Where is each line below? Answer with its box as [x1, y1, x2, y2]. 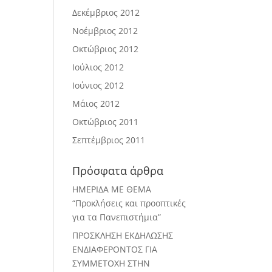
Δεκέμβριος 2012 [72, 7, 140, 18]
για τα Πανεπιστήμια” [72, 211, 161, 223]
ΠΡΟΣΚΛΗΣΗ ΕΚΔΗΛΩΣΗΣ [72, 229, 174, 241]
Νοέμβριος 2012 [72, 25, 138, 36]
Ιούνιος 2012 [72, 80, 124, 91]
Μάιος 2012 [72, 98, 120, 109]
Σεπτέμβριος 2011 [72, 134, 146, 146]
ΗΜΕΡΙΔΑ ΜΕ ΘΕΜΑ [72, 183, 152, 195]
